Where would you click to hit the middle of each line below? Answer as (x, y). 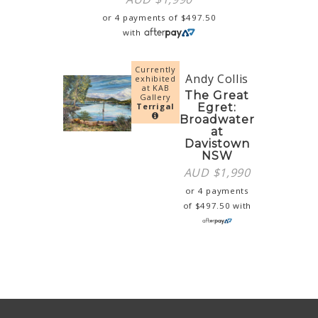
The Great (217, 95)
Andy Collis (217, 78)
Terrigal (155, 106)
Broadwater (217, 119)
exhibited (155, 78)
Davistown (217, 143)
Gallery (156, 97)
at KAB (156, 87)
